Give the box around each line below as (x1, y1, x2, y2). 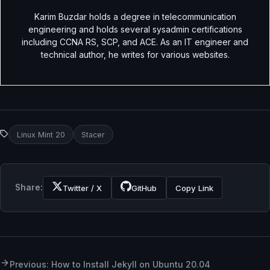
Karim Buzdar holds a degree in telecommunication (34, 11, 236, 22)
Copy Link (175, 183, 213, 193)
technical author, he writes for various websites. (40, 49, 230, 60)
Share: (15, 183, 43, 193)
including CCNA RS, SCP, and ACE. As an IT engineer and (22, 36, 248, 47)
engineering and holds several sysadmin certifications (28, 24, 242, 34)
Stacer (81, 130, 105, 139)
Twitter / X (63, 183, 102, 193)
